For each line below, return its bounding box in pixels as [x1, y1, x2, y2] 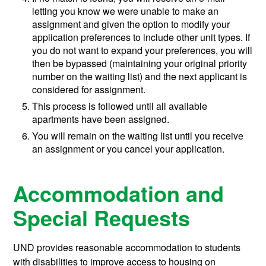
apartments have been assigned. [32, 112, 170, 126]
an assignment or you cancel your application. [32, 141, 225, 156]
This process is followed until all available [32, 99, 208, 113]
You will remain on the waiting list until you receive [32, 128, 244, 142]
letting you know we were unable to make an [32, 4, 219, 18]
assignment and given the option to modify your [32, 17, 230, 31]
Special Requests [13, 201, 191, 233]
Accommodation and [13, 177, 224, 208]
